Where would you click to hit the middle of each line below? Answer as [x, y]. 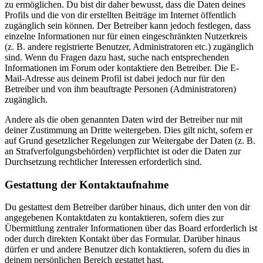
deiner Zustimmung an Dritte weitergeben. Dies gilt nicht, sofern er [129, 130]
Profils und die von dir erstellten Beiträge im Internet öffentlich [120, 15]
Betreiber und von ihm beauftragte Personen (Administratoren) [120, 89]
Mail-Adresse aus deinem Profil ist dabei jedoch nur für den [115, 78]
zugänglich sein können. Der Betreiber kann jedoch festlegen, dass [128, 25]
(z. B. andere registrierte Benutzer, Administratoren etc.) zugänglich [129, 46]
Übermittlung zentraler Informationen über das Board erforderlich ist [131, 228]
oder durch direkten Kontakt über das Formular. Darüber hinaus [122, 239]
